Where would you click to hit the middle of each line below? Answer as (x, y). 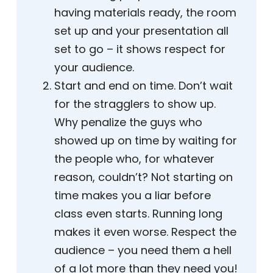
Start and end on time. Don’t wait (144, 86)
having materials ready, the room (145, 13)
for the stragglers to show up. (135, 104)
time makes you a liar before (133, 196)
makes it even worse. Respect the (145, 232)
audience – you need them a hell (143, 250)
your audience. (94, 68)
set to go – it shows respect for (140, 49)
